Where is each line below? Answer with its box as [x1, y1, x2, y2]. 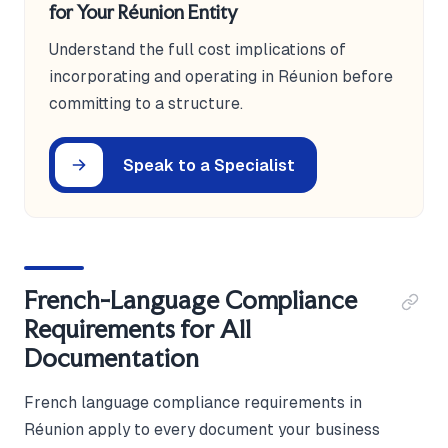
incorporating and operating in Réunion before [49, 68, 393, 86]
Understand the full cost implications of [49, 41, 346, 59]
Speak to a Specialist [123, 155, 295, 175]
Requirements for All [24, 314, 251, 345]
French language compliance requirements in [24, 394, 362, 412]
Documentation [24, 343, 199, 374]
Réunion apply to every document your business [24, 421, 380, 439]
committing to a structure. [49, 95, 243, 113]
